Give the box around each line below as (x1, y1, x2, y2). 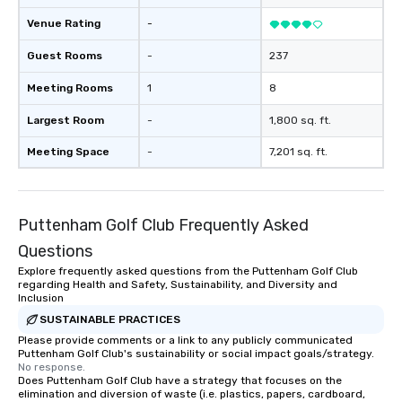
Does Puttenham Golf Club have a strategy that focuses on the (18, 374, 342, 387)
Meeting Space (27, 145, 109, 158)
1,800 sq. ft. (269, 114, 331, 127)
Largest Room (27, 114, 104, 127)
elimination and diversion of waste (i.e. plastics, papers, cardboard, (18, 388, 365, 400)
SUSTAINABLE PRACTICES (39, 312, 180, 326)
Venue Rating (27, 17, 100, 30)
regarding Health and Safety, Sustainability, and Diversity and (18, 278, 337, 291)
